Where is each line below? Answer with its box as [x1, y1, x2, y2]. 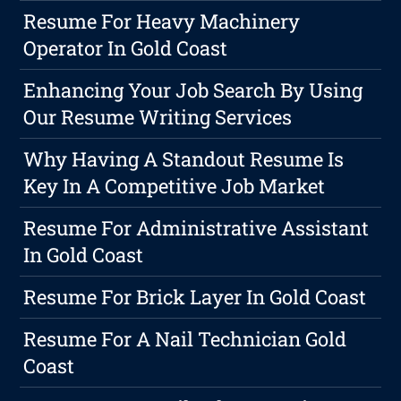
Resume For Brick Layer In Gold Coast [23, 284, 367, 311]
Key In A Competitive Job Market [23, 173, 326, 200]
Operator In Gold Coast [23, 35, 228, 62]
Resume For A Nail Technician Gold [23, 326, 347, 353]
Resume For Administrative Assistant [23, 215, 370, 242]
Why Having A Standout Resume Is [23, 146, 345, 173]
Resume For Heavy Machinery [23, 8, 301, 35]
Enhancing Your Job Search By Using [23, 77, 363, 104]
